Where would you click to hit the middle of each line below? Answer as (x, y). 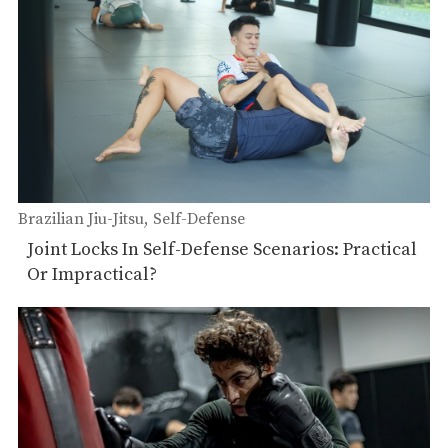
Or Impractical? (92, 274)
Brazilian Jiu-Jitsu (81, 218)
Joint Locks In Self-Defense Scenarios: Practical (222, 249)
